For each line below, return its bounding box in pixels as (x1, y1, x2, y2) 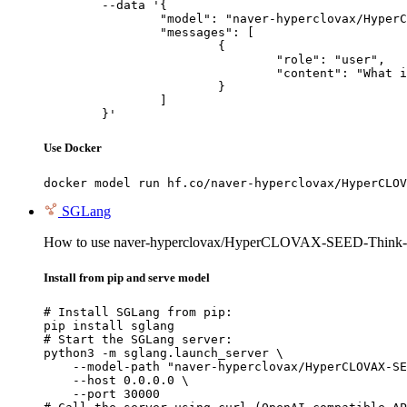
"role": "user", (44, 53, 276, 67)
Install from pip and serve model (44, 270, 210, 284)
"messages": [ (44, 25, 160, 40)
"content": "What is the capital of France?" (44, 66, 276, 81)
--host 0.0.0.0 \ (44, 372, 189, 387)
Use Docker (44, 141, 102, 155)
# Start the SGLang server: (44, 332, 233, 346)
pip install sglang (44, 318, 174, 333)
